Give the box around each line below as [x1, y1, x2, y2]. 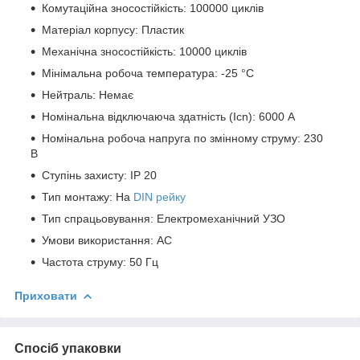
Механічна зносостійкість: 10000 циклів [42, 44, 247, 58]
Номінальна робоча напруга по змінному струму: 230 [42, 131, 323, 145]
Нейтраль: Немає [42, 88, 133, 101]
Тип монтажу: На [42, 190, 133, 203]
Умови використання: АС [42, 233, 172, 247]
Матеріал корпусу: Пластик [42, 22, 184, 36]
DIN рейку [133, 190, 186, 203]
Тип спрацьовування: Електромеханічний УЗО [42, 211, 285, 225]
